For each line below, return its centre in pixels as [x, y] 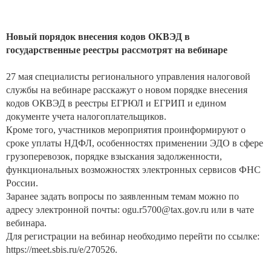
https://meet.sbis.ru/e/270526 [60, 250]
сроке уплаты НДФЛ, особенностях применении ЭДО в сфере [135, 143]
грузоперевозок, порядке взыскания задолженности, [114, 156]
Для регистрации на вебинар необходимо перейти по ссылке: [133, 236]
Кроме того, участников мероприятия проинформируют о [126, 130]
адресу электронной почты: [64, 210]
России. [22, 183]
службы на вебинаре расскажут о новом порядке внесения [127, 90]
